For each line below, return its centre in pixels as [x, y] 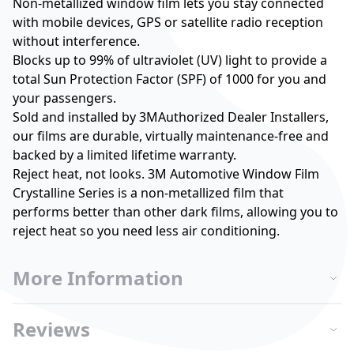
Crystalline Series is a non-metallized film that [148, 193]
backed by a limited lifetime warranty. [124, 155]
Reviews [51, 329]
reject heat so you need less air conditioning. [146, 231]
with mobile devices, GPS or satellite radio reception [168, 22]
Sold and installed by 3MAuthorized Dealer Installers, [171, 117]
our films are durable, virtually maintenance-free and [171, 136]
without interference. [76, 41]
